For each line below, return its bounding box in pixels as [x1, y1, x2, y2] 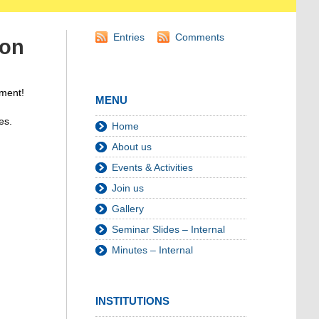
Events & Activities [112, 162, 193, 174]
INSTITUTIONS [95, 295, 169, 308]
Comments [175, 31, 224, 43]
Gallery [112, 203, 144, 215]
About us [112, 141, 152, 153]
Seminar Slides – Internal [112, 224, 225, 236]
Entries [113, 31, 145, 43]
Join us [112, 182, 144, 194]
